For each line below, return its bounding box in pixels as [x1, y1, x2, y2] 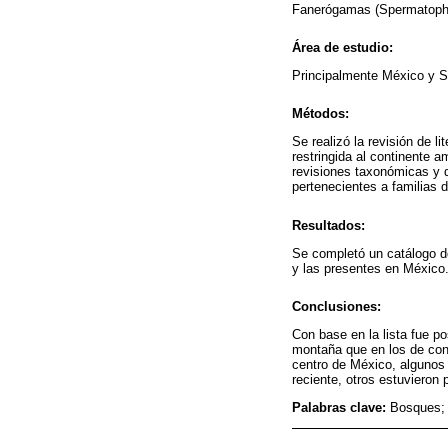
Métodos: [292, 106, 349, 122]
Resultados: [292, 217, 365, 233]
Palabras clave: [292, 400, 390, 415]
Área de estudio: [292, 39, 393, 55]
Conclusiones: [292, 299, 381, 315]
